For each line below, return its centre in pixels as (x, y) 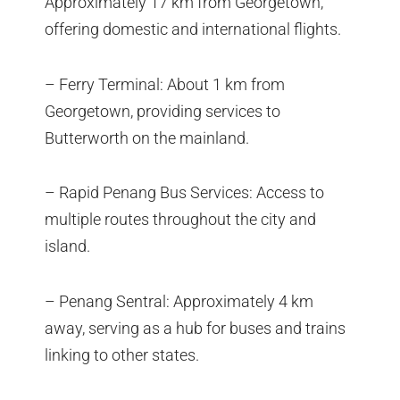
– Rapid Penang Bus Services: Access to (184, 193)
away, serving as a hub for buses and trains (195, 328)
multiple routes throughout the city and (180, 220)
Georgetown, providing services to (162, 111)
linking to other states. (122, 354)
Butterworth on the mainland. (147, 137)
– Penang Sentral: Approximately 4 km (179, 301)
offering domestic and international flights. (193, 29)
